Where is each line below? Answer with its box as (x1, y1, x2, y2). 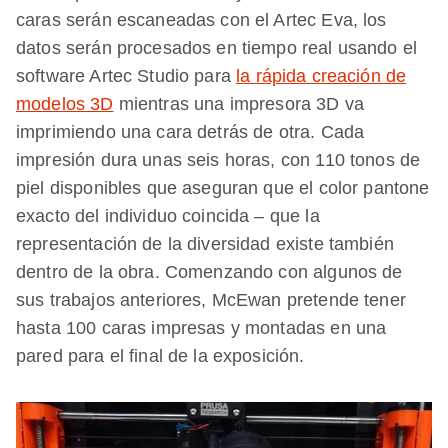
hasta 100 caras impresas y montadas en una (16, 318, 387, 339)
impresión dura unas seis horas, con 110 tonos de (16, 150, 421, 171)
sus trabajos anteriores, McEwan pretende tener (16, 290, 406, 311)
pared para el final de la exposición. (16, 346, 305, 367)
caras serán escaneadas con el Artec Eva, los (16, 10, 387, 31)
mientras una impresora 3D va (113, 94, 364, 115)
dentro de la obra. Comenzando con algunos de (16, 262, 403, 283)
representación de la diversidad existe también (16, 234, 394, 255)
